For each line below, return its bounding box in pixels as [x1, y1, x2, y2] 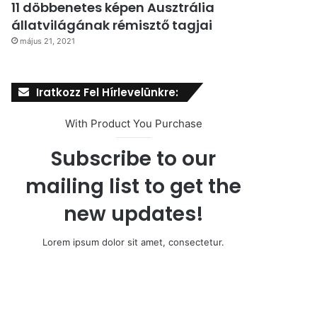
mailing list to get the [25, 173, 241, 201]
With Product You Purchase [64, 117, 202, 131]
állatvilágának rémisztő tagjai [11, 16, 213, 35]
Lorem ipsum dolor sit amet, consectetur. [42, 236, 224, 248]
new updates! [63, 200, 204, 229]
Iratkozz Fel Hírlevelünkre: [36, 85, 179, 100]
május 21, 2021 [20, 36, 76, 47]
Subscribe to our [51, 145, 216, 173]
